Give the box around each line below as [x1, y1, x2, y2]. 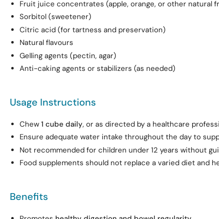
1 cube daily [41, 119, 83, 129]
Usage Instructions [10, 95, 96, 109]
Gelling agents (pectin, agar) [20, 50, 116, 61]
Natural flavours [20, 38, 73, 48]
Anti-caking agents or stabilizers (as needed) [20, 64, 175, 74]
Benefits [10, 190, 48, 203]
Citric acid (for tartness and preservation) [20, 24, 166, 35]
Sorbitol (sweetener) [20, 12, 91, 22]
